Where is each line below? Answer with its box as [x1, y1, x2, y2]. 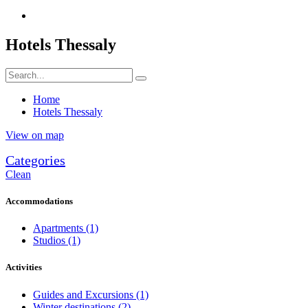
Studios [33, 234, 68, 247]
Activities [5, 262, 42, 273]
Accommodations [5, 196, 73, 207]
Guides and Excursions [33, 288, 136, 300]
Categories [5, 152, 65, 168]
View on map [5, 129, 64, 141]
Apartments [33, 222, 86, 234]
